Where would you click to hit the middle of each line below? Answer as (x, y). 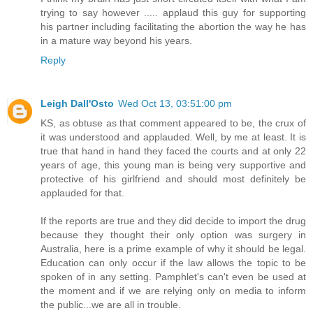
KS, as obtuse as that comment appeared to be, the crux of (173, 123)
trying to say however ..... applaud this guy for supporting (173, 12)
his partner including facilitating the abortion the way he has (173, 26)
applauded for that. (82, 192)
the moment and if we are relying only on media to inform (173, 290)
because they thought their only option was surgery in (173, 234)
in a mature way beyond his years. (116, 40)
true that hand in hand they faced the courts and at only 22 (173, 151)
